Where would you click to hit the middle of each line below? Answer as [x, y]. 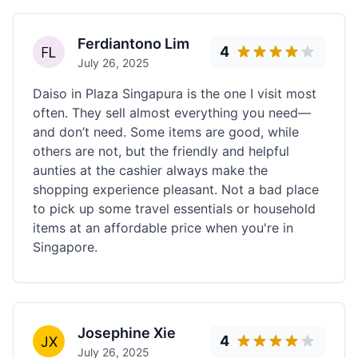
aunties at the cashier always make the [150, 170]
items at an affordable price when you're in [163, 228]
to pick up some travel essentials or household [174, 209]
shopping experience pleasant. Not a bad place [176, 189]
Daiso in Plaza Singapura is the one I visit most [175, 93]
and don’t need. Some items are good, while [166, 132]
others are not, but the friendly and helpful [161, 151]
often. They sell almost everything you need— [172, 113]
